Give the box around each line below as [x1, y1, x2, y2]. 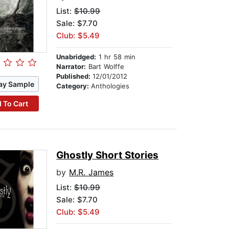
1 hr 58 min [96, 53, 136, 61]
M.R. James [69, 167, 114, 178]
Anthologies [91, 82, 130, 90]
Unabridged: [56, 53, 97, 61]
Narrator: [56, 62, 86, 71]
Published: [56, 72, 93, 81]
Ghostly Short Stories [56, 149, 159, 162]
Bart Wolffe [86, 62, 125, 71]
